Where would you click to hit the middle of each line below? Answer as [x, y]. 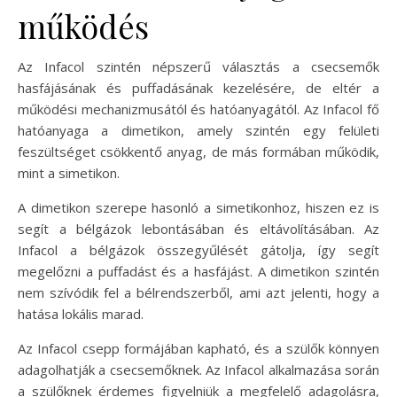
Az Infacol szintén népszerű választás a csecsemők [198, 66]
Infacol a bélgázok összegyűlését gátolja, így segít [198, 249]
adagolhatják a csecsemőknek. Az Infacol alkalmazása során [198, 369]
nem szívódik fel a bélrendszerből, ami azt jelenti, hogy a [198, 292]
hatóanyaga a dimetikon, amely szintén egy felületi [198, 130]
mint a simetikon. [69, 172]
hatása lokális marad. [81, 313]
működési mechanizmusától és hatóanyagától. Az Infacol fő [198, 109]
